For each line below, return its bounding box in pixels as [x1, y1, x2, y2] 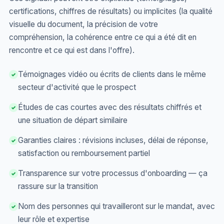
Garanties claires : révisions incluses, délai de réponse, [18, 135, 208, 145]
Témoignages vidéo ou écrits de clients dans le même [18, 69, 206, 79]
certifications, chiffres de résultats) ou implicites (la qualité [9, 6, 212, 16]
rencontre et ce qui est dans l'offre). [9, 45, 134, 55]
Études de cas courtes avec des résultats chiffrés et [18, 102, 201, 112]
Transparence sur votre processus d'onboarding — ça [18, 168, 207, 178]
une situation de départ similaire [18, 115, 127, 125]
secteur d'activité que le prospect [18, 82, 136, 92]
